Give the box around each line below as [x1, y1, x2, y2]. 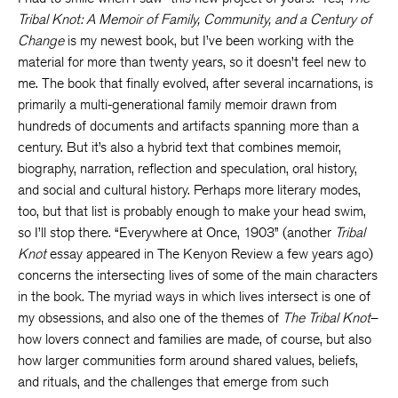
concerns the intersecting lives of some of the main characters [18, 267, 378, 283]
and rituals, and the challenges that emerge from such [18, 373, 329, 390]
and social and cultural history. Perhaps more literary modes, [18, 181, 361, 198]
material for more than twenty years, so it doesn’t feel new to [18, 53, 366, 70]
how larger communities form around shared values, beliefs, [18, 352, 358, 369]
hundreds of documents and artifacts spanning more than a [18, 117, 359, 134]
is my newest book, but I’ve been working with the [64, 32, 354, 49]
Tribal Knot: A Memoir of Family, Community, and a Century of [18, 11, 371, 28]
